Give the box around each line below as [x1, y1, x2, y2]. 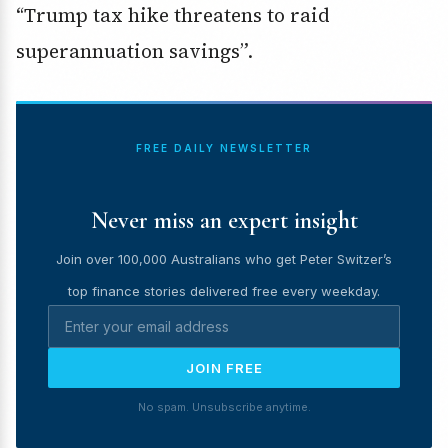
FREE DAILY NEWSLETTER [136, 142, 312, 155]
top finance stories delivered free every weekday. [68, 283, 380, 300]
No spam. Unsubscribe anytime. [137, 400, 311, 415]
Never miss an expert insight [90, 206, 358, 236]
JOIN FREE [185, 360, 263, 377]
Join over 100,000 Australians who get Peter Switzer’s [56, 251, 392, 268]
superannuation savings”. [16, 38, 253, 65]
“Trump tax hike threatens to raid [16, 2, 330, 29]
